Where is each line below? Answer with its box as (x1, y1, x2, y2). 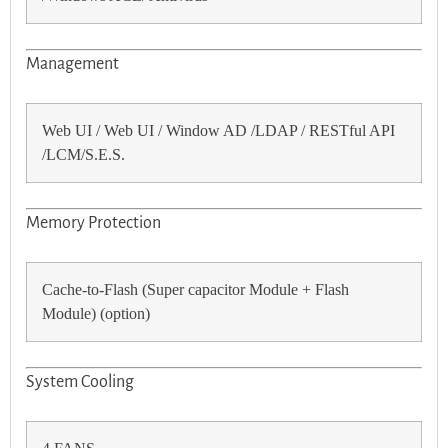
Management (26, 55, 119, 74)
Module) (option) (42, 305, 150, 324)
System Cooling (26, 373, 134, 392)
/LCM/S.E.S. (42, 146, 125, 165)
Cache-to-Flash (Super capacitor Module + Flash (42, 281, 349, 300)
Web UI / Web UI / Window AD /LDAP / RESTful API (42, 122, 395, 141)
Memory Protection (26, 214, 161, 233)
